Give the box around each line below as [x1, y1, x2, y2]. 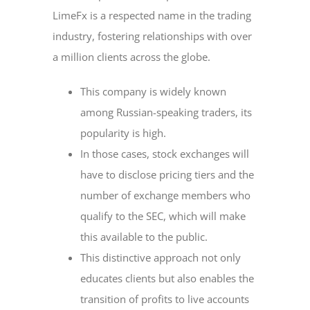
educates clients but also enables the [80, 271, 255, 285]
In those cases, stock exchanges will [80, 147, 250, 161]
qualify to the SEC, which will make [80, 209, 246, 223]
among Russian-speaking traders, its [80, 105, 253, 119]
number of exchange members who [80, 188, 251, 202]
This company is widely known [80, 84, 227, 98]
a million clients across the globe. [53, 50, 211, 64]
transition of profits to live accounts [80, 292, 250, 306]
